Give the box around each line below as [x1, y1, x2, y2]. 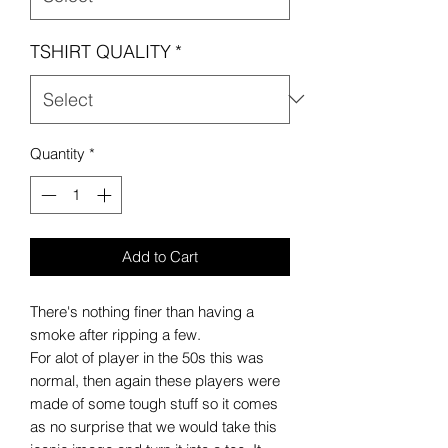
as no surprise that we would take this [30, 417, 277, 437]
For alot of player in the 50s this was [30, 348, 264, 368]
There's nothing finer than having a [30, 302, 254, 322]
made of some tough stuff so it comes [30, 394, 278, 414]
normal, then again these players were [30, 371, 280, 391]
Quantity [30, 143, 85, 163]
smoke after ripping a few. [30, 325, 205, 345]
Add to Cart [122, 247, 198, 267]
